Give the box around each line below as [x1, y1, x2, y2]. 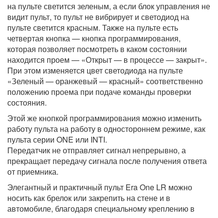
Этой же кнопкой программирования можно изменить [7, 112, 201, 124]
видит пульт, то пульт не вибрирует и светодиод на [7, 11, 189, 23]
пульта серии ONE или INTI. [7, 134, 107, 145]
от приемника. [7, 166, 58, 178]
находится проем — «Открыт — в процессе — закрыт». [7, 54, 207, 66]
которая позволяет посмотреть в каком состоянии [7, 43, 187, 55]
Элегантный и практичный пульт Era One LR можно [7, 182, 192, 193]
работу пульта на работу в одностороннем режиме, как [7, 123, 205, 135]
